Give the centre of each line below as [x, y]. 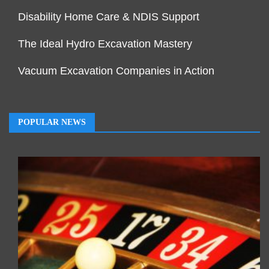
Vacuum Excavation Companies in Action [116, 71]
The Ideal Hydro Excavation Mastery [105, 44]
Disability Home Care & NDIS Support [109, 17]
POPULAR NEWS [52, 122]
